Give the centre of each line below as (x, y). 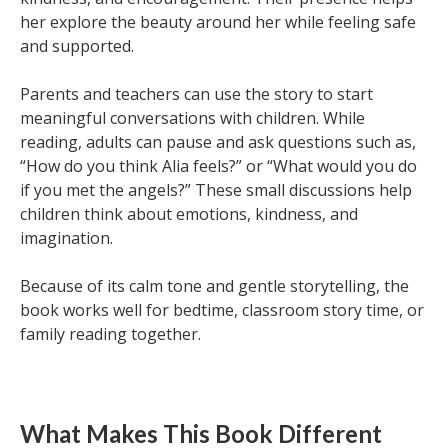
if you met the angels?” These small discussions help (216, 190)
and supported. (77, 46)
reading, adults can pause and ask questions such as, (218, 142)
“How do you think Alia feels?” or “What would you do (218, 166)
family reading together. (110, 334)
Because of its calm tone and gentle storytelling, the (214, 286)
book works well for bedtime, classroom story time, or (222, 310)
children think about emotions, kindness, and (189, 214)
